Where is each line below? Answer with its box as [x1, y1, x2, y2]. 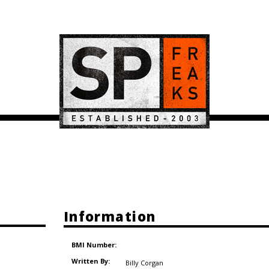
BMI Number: [71, 240, 117, 250]
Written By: [71, 256, 110, 265]
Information [63, 207, 156, 226]
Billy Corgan [125, 258, 164, 267]
